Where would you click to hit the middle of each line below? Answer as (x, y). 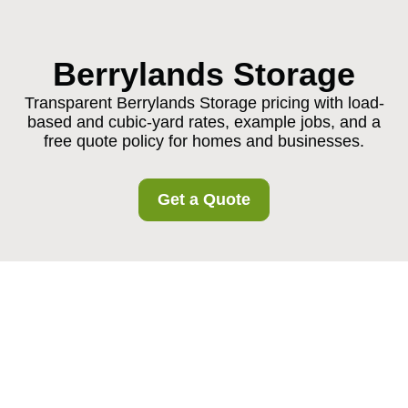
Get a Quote (204, 199)
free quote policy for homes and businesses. (204, 141)
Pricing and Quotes (174, 350)
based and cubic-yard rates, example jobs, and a (204, 122)
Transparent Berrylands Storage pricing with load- (204, 103)
